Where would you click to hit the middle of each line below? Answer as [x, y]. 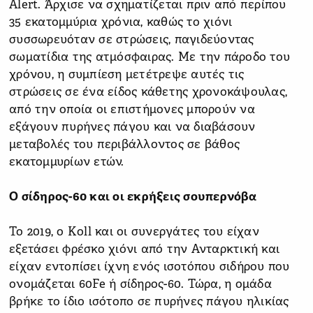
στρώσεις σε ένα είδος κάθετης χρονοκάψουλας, [148, 92]
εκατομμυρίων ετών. [67, 162]
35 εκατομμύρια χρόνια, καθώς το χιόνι [121, 22]
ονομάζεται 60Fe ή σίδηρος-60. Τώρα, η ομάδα [140, 284]
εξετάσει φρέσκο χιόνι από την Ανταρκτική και [144, 249]
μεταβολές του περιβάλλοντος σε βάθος [124, 145]
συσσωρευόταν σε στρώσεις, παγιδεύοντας [132, 40]
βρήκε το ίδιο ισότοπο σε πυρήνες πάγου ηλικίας [149, 302]
